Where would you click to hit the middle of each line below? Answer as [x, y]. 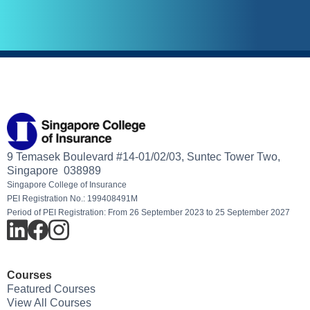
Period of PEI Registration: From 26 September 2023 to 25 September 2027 [148, 213]
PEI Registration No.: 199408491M [72, 199]
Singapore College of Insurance [67, 185]
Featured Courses [51, 289]
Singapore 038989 [54, 171]
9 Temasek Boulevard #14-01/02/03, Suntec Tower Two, [144, 157]
